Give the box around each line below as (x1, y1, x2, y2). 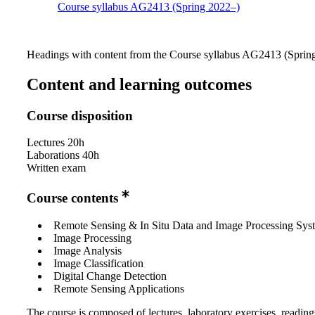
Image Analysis (53, 245, 122, 257)
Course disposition (27, 108, 133, 123)
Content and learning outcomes (27, 75, 252, 94)
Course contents (27, 191, 118, 206)
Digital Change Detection (53, 270, 167, 283)
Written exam (27, 162, 86, 174)
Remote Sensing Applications (53, 283, 184, 295)
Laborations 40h (27, 149, 99, 162)
